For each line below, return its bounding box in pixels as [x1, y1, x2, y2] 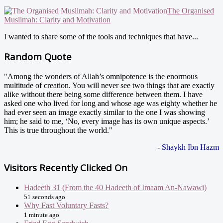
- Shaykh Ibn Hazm [157, 143, 219, 152]
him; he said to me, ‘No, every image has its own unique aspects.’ [4, 117, 209, 126]
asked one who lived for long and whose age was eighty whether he [4, 99, 217, 108]
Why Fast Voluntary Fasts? [24, 201, 109, 210]
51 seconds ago [24, 193, 65, 201]
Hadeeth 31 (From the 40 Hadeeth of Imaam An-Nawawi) [24, 183, 207, 192]
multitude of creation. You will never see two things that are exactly [4, 81, 215, 90]
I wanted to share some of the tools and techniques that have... [4, 32, 198, 41]
